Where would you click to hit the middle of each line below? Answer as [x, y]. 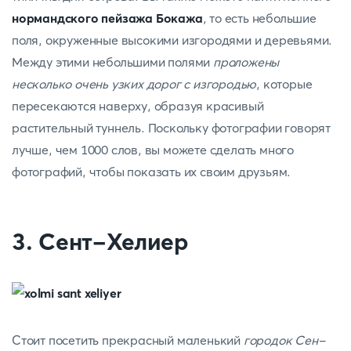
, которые [284, 84]
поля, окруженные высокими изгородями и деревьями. [172, 40]
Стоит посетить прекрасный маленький [128, 340]
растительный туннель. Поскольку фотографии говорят [171, 128]
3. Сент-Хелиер [100, 242]
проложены [246, 62]
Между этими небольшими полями [113, 62]
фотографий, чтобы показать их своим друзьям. [152, 172]
